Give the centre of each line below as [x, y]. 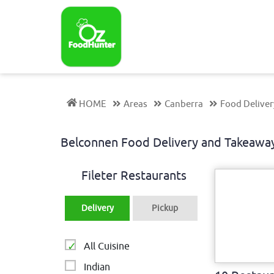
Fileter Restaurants [134, 176]
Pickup [165, 208]
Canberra [184, 104]
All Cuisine [107, 246]
